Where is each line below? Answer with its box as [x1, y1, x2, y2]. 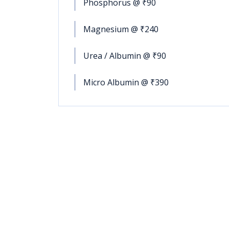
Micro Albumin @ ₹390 [83, 77, 169, 88]
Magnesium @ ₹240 [83, 24, 158, 35]
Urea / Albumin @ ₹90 [83, 50, 166, 61]
